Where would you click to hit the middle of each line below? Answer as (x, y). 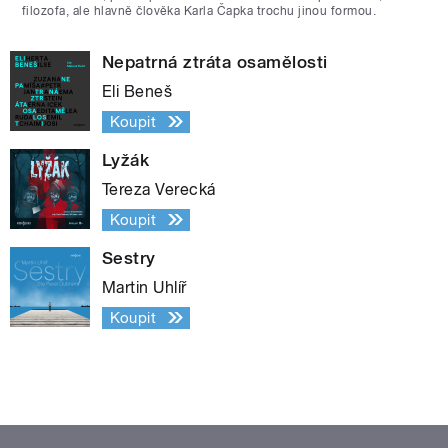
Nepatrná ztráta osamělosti (215, 61)
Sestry (129, 257)
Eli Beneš (137, 91)
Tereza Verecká (159, 189)
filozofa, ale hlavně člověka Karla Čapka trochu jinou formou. (199, 10)
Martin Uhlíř (144, 287)
